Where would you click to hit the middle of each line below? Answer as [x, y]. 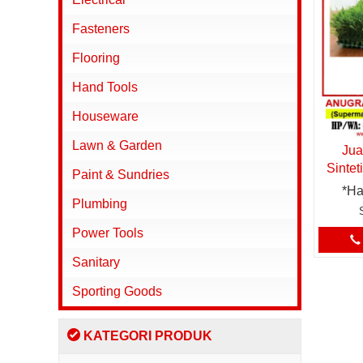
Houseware [105, 116]
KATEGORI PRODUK [146, 336]
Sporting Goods [117, 291]
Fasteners [101, 29]
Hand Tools [105, 87]
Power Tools [108, 233]
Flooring [96, 58]
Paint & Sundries [121, 175]
